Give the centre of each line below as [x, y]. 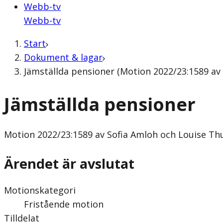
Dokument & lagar [63, 57]
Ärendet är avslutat [69, 163]
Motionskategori [40, 190]
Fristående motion [64, 204]
